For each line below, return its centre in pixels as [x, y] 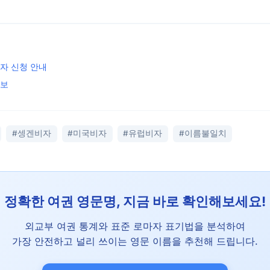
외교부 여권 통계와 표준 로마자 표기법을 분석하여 [135, 226]
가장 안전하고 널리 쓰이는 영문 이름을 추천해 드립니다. [135, 241]
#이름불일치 [202, 133]
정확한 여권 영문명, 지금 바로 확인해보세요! [135, 201]
